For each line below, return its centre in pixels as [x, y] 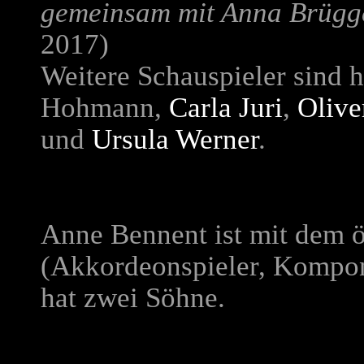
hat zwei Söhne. [133, 298]
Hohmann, [105, 108]
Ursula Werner [175, 139]
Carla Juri [226, 108]
